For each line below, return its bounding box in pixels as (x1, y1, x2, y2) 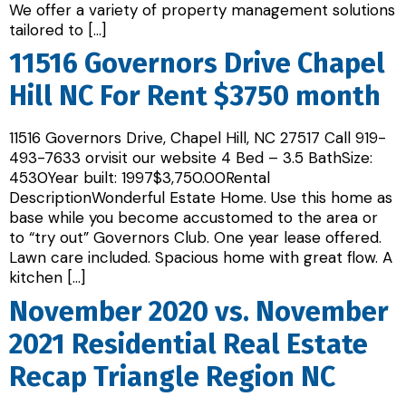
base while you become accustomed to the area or (9, 208, 378, 228)
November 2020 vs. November (9, 294, 389, 328)
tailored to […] (9, 19, 106, 40)
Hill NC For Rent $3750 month (9, 79, 381, 113)
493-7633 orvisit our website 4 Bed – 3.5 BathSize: (9, 148, 372, 169)
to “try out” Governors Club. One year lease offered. (9, 227, 382, 248)
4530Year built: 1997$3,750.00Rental (9, 168, 270, 188)
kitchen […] (9, 267, 85, 288)
